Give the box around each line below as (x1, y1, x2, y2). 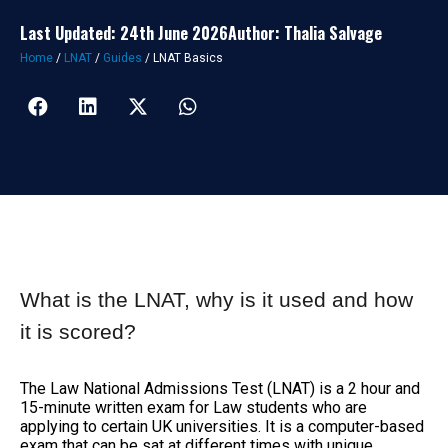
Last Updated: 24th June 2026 (20, 20, 228, 45)
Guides (103, 50, 142, 65)
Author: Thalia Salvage (228, 20, 382, 45)
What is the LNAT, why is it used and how (20, 287, 413, 312)
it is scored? (20, 319, 136, 344)
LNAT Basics (153, 50, 223, 65)
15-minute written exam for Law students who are (20, 397, 367, 417)
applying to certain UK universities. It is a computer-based (20, 416, 424, 436)
